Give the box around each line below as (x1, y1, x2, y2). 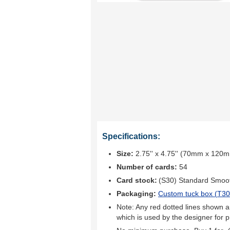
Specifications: (102, 132, 160, 141)
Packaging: (117, 189, 158, 198)
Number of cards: (117, 163, 177, 171)
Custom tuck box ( (158, 189, 217, 198)
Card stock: (117, 176, 157, 184)
